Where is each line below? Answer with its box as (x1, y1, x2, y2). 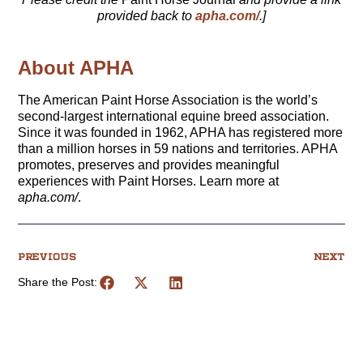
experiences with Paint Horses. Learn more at (18, 173, 280, 188)
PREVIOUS (18, 250, 77, 263)
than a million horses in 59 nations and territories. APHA (18, 141, 338, 156)
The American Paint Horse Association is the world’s (18, 92, 318, 107)
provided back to (97, 8, 195, 23)
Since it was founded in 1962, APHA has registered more (18, 125, 344, 139)
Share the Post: (18, 275, 98, 288)
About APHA (18, 56, 135, 79)
